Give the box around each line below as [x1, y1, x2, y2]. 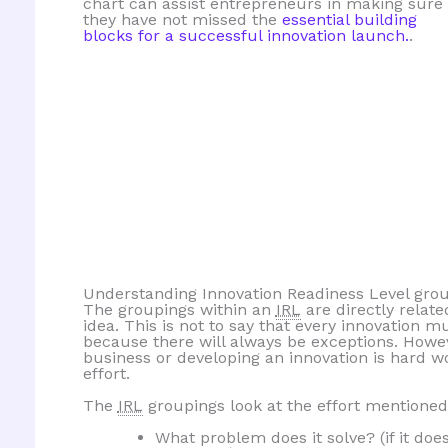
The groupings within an [82, 300, 276, 320]
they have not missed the [82, 10, 282, 30]
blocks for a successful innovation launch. [82, 26, 409, 46]
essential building [281, 10, 417, 30]
